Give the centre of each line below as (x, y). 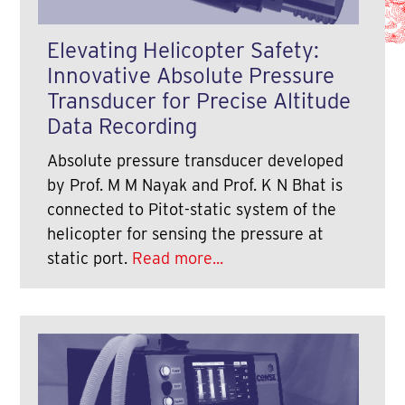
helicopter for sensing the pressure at (186, 233)
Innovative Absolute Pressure (191, 75)
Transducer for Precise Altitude (199, 100)
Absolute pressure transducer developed (196, 160)
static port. (90, 258)
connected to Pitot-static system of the (192, 209)
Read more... (178, 258)
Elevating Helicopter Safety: (184, 50)
